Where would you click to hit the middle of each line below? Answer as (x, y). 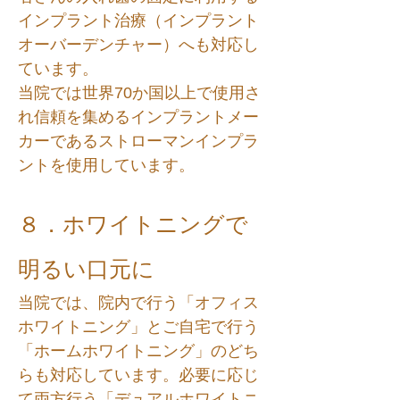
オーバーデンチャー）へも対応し (138, 45)
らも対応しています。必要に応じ (138, 375)
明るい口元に (86, 269)
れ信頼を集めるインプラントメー (138, 117)
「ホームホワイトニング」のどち (138, 351)
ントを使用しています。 (106, 165)
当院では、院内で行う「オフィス (138, 303)
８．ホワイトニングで (133, 224)
